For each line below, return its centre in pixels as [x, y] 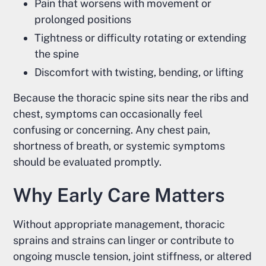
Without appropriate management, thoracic [119, 224]
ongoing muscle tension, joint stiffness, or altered [133, 256]
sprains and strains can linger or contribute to [124, 240]
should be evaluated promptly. [88, 162]
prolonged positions [83, 20]
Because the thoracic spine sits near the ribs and [131, 98]
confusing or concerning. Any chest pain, [112, 130]
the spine [57, 54]
